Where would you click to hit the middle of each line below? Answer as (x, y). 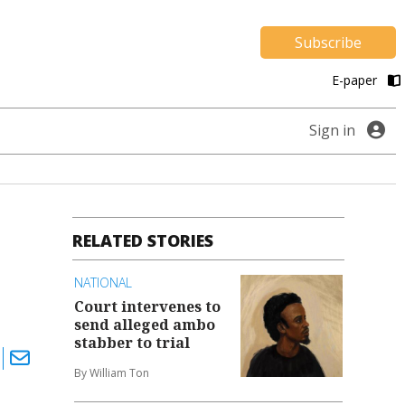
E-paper (356, 80)
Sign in (332, 131)
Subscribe (328, 42)
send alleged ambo (145, 324)
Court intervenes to (148, 306)
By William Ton (112, 372)
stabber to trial (132, 342)
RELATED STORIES (143, 241)
